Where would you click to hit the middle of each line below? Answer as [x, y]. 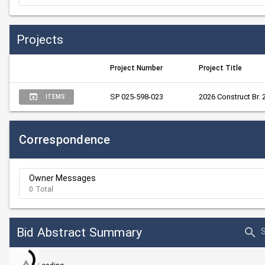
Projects [40, 39]
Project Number [136, 68]
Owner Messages [62, 178]
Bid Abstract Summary [80, 232]
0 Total [41, 189]
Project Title [220, 68]
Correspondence [65, 140]
